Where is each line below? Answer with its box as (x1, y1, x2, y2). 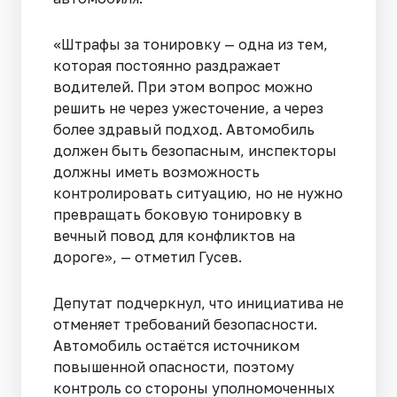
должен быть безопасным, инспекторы (53, 141, 337, 160)
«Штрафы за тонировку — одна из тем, (53, 35, 328, 53)
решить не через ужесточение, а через (53, 98, 323, 117)
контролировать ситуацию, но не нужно (53, 183, 343, 202)
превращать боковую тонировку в (53, 205, 302, 223)
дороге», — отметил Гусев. (53, 247, 242, 266)
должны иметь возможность (53, 162, 260, 181)
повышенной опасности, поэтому (53, 357, 294, 376)
